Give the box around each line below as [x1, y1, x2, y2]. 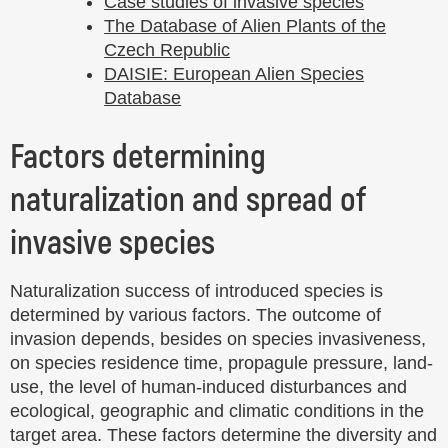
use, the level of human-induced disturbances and [10, 376, 407, 397]
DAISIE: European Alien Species [104, 64, 365, 85]
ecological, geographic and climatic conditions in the [10, 400, 424, 421]
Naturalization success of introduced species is [10, 280, 383, 301]
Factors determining [10, 136, 266, 180]
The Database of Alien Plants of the [104, 16, 387, 37]
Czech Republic [104, 40, 231, 61]
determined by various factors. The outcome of [10, 304, 381, 325]
